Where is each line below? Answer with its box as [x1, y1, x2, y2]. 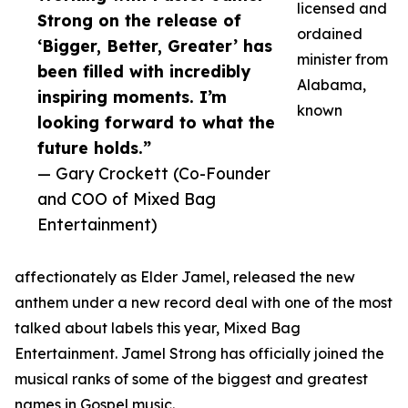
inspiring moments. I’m [37, 87, 227, 107]
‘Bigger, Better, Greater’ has [37, 36, 272, 56]
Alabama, [297, 76, 366, 95]
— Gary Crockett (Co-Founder [37, 163, 270, 184]
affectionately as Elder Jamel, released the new [15, 268, 355, 287]
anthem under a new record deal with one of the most [15, 293, 393, 312]
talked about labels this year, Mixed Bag [15, 319, 301, 338]
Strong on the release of [37, 10, 241, 31]
